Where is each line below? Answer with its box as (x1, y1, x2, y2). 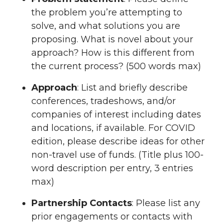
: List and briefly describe (77, 82, 188, 94)
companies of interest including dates (31, 109, 201, 120)
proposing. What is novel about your (31, 34, 193, 45)
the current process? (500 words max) (31, 61, 201, 72)
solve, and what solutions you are (31, 20, 180, 32)
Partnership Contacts (31, 197, 132, 209)
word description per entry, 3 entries (31, 163, 193, 174)
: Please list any (132, 197, 200, 209)
